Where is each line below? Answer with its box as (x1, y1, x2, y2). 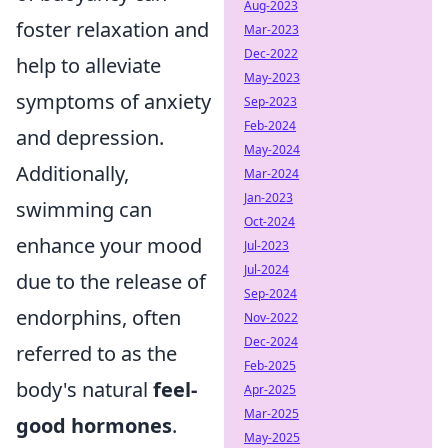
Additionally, (16, 160, 129, 187)
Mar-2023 (244, 21, 299, 38)
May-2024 (244, 141, 300, 158)
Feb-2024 (244, 117, 296, 134)
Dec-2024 (244, 333, 298, 350)
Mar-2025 (244, 405, 299, 422)
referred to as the (16, 340, 177, 367)
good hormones (16, 412, 172, 439)
